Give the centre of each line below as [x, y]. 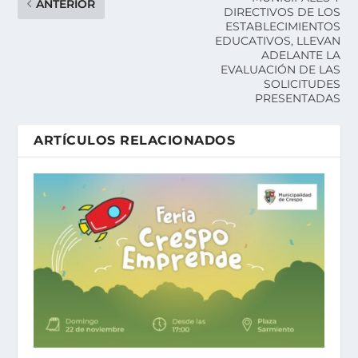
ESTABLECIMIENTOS [282, 26]
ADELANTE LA [300, 55]
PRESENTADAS [297, 98]
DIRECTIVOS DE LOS [282, 12]
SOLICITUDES [302, 84]
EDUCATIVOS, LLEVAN [277, 40]
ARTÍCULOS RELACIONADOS [135, 140]
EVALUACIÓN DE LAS [280, 69]
